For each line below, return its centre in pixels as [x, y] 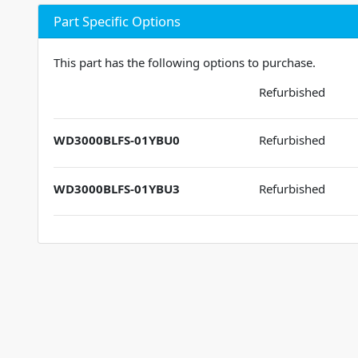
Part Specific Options [117, 21]
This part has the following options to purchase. [184, 62]
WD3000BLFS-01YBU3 [116, 188]
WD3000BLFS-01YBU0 [116, 140]
